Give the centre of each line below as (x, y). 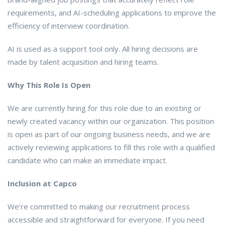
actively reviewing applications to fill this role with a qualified (111, 147)
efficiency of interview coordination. (69, 25)
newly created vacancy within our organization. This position (111, 121)
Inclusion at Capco (42, 183)
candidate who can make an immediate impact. (87, 160)
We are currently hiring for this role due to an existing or (104, 108)
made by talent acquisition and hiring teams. (83, 62)
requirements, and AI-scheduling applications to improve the (112, 12)
